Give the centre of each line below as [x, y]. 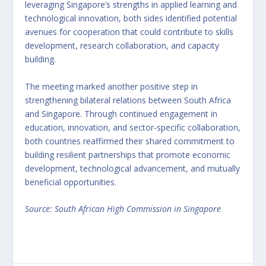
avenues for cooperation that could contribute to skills [129, 32]
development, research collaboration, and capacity [122, 46]
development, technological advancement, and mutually [133, 168]
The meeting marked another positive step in [112, 86]
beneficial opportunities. [71, 182]
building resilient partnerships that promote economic [128, 154]
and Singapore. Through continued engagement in [121, 113]
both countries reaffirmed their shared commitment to [130, 141]
